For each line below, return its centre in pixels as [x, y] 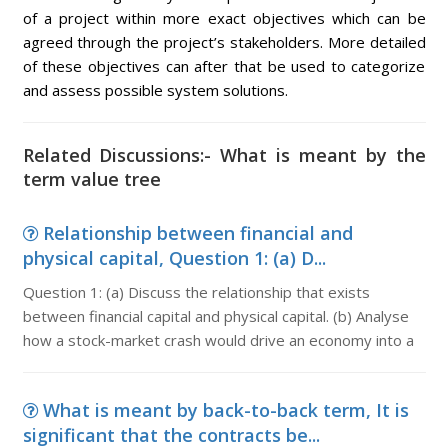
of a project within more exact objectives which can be [224, 18]
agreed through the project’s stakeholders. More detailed [224, 42]
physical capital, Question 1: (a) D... [174, 258]
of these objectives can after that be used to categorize [224, 66]
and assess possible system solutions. [155, 90]
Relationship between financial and [197, 233]
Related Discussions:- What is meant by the [224, 155]
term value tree [91, 179]
